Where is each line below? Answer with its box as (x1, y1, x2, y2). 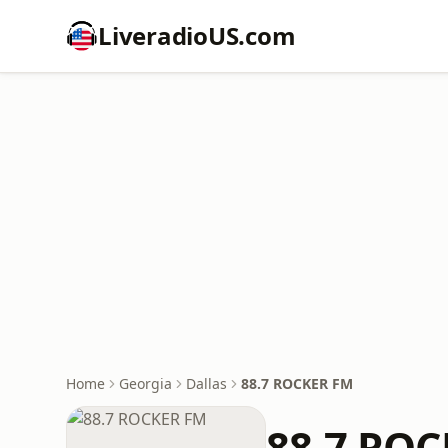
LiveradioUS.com (98, 19, 296, 52)
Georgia (119, 374, 172, 393)
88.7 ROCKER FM (241, 374, 353, 393)
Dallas (186, 374, 227, 393)
